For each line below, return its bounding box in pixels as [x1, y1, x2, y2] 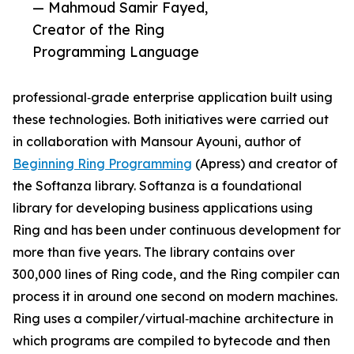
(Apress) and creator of [192, 156, 337, 172]
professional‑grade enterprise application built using [13, 89, 333, 106]
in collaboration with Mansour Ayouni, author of [13, 134, 301, 150]
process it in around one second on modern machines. [13, 288, 337, 305]
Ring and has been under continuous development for [13, 222, 341, 239]
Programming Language [32, 43, 199, 61]
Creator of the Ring [32, 21, 164, 39]
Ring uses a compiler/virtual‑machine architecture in [13, 311, 333, 327]
